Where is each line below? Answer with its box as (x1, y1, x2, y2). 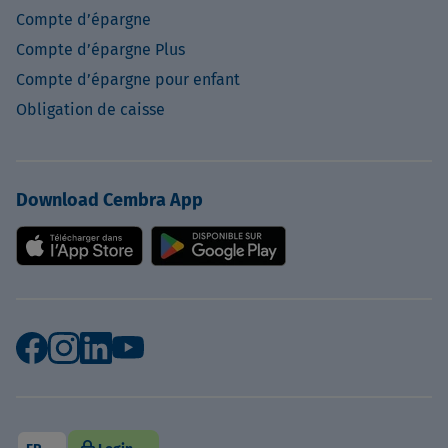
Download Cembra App (16, 188, 203, 211)
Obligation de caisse (16, 99, 165, 119)
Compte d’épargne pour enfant (16, 69, 240, 89)
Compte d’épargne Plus (16, 39, 185, 59)
